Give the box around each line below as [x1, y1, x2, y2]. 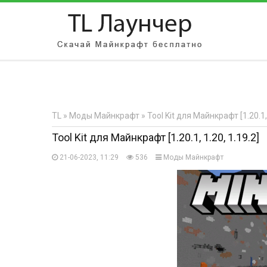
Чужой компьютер [66, 88, 139, 97]
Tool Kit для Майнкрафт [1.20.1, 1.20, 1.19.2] [52, 131, 259, 144]
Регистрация [209, 111, 260, 120]
